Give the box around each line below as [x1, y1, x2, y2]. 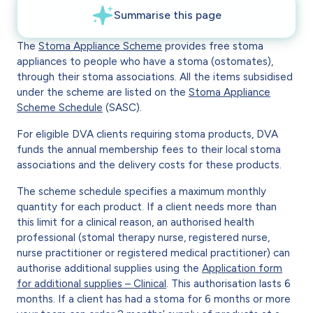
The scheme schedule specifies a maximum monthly [17, 184, 266, 198]
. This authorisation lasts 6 [166, 277, 291, 290]
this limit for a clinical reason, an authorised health [17, 215, 254, 228]
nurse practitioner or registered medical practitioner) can [17, 246, 290, 259]
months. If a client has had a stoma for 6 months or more [17, 292, 291, 305]
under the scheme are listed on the [17, 85, 189, 99]
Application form [202, 261, 282, 275]
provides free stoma [162, 39, 263, 52]
